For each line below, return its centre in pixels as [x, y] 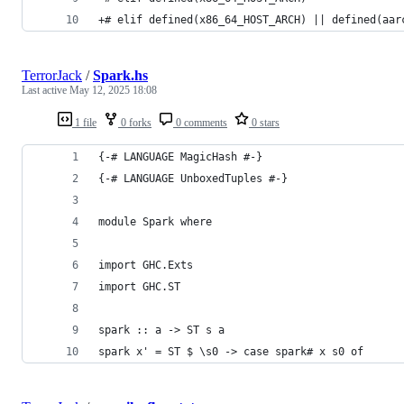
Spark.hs [120, 75]
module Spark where [155, 221]
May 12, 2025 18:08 [113, 90]
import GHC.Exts [146, 265]
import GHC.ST [139, 286]
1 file [84, 122]
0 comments [200, 122]
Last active [46, 90]
